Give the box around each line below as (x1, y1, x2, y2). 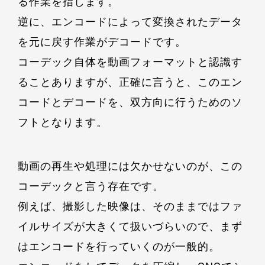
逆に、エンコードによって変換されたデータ (18, 13, 243, 29)
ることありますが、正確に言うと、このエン (18, 73, 243, 89)
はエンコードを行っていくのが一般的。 (18, 238, 220, 254)
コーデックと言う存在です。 (18, 177, 164, 193)
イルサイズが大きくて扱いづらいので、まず (18, 218, 243, 234)
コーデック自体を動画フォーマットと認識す (18, 53, 243, 69)
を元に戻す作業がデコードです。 (18, 33, 186, 49)
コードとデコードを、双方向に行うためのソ (18, 93, 243, 109)
